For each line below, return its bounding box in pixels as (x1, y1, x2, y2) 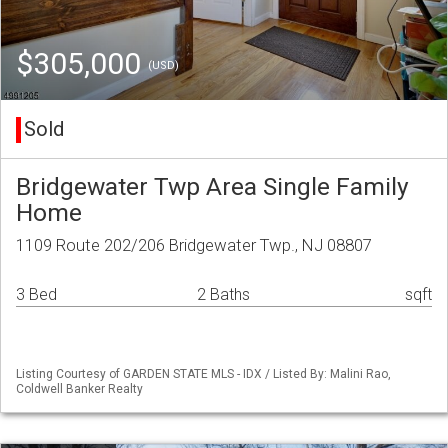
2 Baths (197, 285, 250, 305)
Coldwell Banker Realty (16, 382, 143, 397)
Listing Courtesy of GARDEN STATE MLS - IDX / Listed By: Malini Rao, (16, 367, 391, 382)
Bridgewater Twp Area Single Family (16, 172, 409, 202)
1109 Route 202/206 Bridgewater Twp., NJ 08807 (16, 235, 372, 256)
